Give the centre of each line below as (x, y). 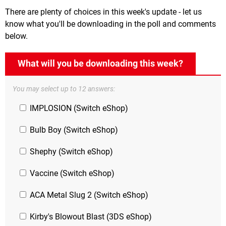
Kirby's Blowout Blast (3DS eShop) (90, 217)
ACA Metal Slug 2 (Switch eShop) (88, 195)
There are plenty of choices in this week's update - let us (103, 12)
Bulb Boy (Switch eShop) (73, 130)
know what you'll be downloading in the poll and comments (110, 24)
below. (16, 36)
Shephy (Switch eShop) (70, 152)
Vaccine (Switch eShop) (71, 174)
